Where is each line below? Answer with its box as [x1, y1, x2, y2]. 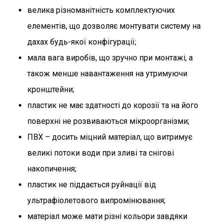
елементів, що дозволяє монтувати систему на [27, 21, 201, 31]
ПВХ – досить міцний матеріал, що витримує [27, 132, 192, 142]
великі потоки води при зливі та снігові [27, 148, 174, 158]
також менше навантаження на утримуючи [27, 68, 187, 78]
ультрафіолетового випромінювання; [27, 195, 166, 205]
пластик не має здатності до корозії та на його [27, 100, 198, 110]
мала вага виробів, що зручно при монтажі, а [27, 53, 193, 62]
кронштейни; [27, 84, 74, 94]
